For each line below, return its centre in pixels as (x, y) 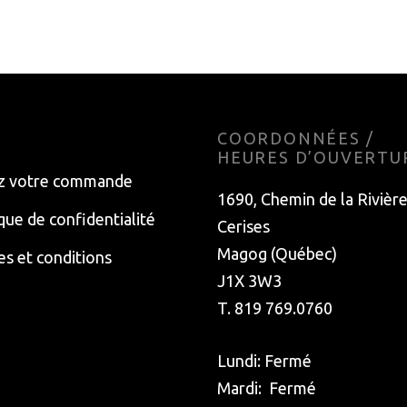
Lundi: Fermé (264, 360)
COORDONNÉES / (296, 138)
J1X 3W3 (249, 280)
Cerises (243, 226)
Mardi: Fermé (267, 387)
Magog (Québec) (277, 253)
